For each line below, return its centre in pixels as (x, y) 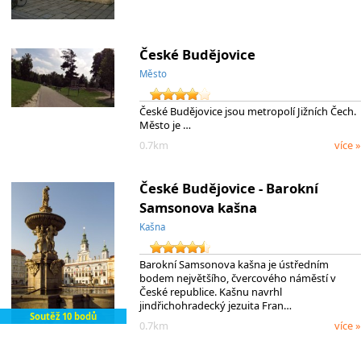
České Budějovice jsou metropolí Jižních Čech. (247, 112)
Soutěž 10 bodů (63, 317)
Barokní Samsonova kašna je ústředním (234, 265)
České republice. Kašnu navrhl (210, 292)
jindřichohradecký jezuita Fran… (215, 306)
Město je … (165, 125)
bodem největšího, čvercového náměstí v (237, 278)
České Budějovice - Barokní (228, 188)
